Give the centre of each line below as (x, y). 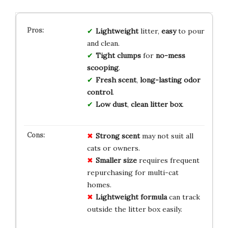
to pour (190, 31)
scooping (103, 67)
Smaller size (116, 160)
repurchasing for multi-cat (133, 172)
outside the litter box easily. (134, 209)
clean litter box (156, 104)
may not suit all (166, 136)
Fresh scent (116, 80)
